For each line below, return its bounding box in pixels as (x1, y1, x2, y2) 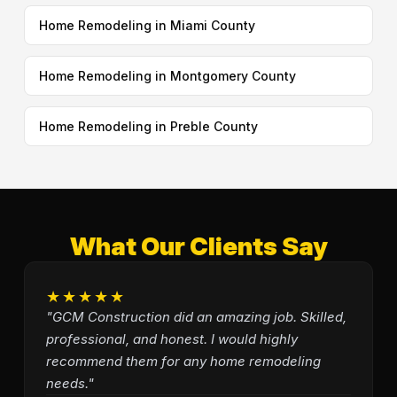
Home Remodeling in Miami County (38, 18, 255, 33)
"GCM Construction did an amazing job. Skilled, (45, 308, 346, 325)
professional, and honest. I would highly (45, 331, 298, 347)
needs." (45, 375, 94, 392)
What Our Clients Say (69, 231, 328, 261)
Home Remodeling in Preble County (38, 119, 258, 134)
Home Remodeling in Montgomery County (38, 68, 296, 83)
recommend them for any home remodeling (45, 353, 321, 370)
